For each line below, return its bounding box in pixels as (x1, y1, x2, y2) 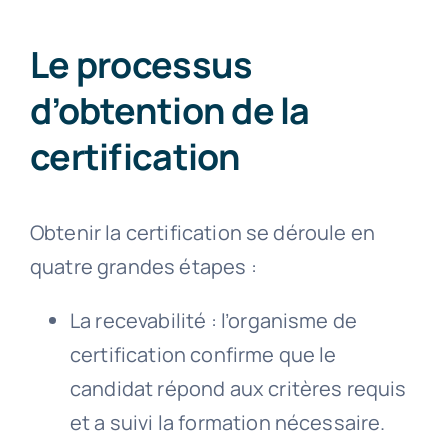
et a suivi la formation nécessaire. (69, 409, 386, 437)
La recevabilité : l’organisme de (69, 307, 358, 335)
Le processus (29, 40, 253, 90)
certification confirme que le (69, 341, 337, 369)
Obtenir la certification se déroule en (29, 219, 376, 247)
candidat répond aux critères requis (69, 375, 407, 403)
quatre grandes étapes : (29, 253, 257, 281)
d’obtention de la (29, 86, 310, 136)
